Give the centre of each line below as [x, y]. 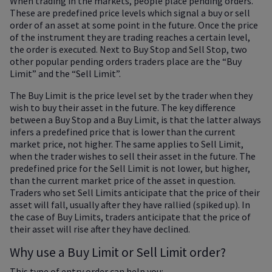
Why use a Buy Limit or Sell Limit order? [118, 253]
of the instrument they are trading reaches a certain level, [130, 37]
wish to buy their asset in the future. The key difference [123, 108]
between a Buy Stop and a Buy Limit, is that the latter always [135, 120]
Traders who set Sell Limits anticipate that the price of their [135, 193]
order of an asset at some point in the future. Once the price [134, 25]
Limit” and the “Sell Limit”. [65, 74]
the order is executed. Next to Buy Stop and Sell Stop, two [128, 49]
